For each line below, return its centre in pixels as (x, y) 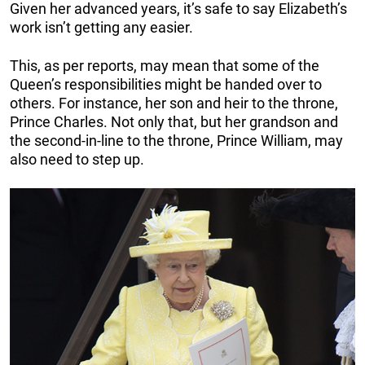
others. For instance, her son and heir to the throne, (174, 103)
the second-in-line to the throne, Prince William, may (176, 140)
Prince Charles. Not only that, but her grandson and (174, 121)
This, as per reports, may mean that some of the (165, 65)
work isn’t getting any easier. (101, 27)
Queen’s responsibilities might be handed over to (166, 84)
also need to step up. (77, 159)
